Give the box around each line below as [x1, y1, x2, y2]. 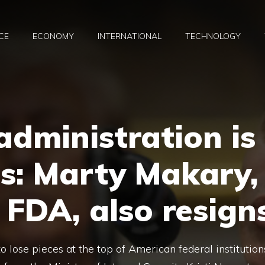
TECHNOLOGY [185, 31, 241, 42]
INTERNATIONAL [98, 31, 161, 42]
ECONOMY [33, 31, 74, 42]
